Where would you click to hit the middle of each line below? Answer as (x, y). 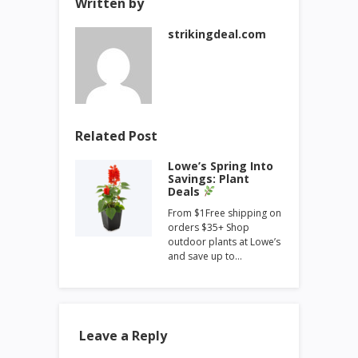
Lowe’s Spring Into (221, 166)
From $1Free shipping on (225, 213)
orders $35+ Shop (209, 228)
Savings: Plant (209, 179)
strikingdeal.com (217, 34)
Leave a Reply (123, 336)
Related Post (116, 136)
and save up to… (205, 257)
